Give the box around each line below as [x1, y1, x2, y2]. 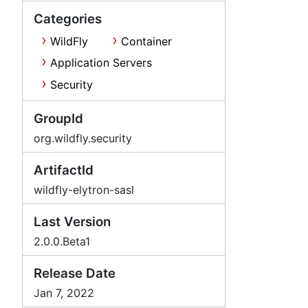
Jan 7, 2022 [34, 285, 94, 300]
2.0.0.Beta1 [34, 234, 90, 248]
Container [120, 34, 172, 48]
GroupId [34, 110, 83, 126]
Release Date [34, 265, 115, 281]
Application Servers [49, 56, 152, 70]
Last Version [34, 213, 111, 230]
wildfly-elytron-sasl [34, 182, 134, 197]
